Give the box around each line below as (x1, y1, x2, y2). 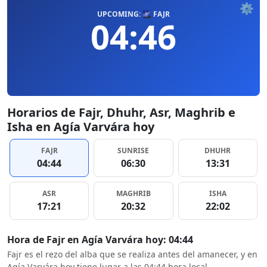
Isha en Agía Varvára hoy (7, 119, 154, 135)
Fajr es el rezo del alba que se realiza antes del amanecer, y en (7, 249, 257, 260)
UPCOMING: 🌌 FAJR (97, 9, 170, 19)
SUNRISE (117, 145, 150, 156)
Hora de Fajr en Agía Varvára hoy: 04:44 (7, 233, 193, 246)
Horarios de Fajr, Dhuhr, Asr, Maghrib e (7, 104, 235, 120)
